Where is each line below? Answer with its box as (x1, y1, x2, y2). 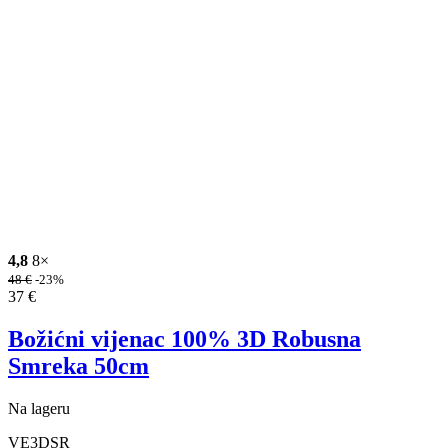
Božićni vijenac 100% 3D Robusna (8, 325, 361, 352)
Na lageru (8, 399, 70, 417)
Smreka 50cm (8, 352, 149, 379)
